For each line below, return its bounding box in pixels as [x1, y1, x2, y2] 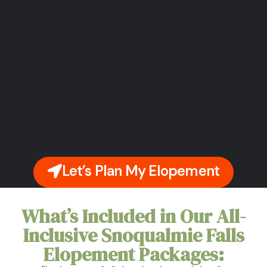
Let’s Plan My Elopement [61, 161, 220, 180]
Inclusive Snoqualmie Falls [23, 222, 244, 249]
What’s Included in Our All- [21, 203, 246, 229]
